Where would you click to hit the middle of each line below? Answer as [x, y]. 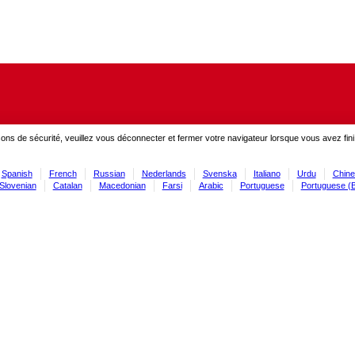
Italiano [267, 173]
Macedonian [122, 185]
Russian [109, 173]
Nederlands [164, 173]
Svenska [219, 173]
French [63, 173]
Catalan [67, 185]
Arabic [211, 185]
